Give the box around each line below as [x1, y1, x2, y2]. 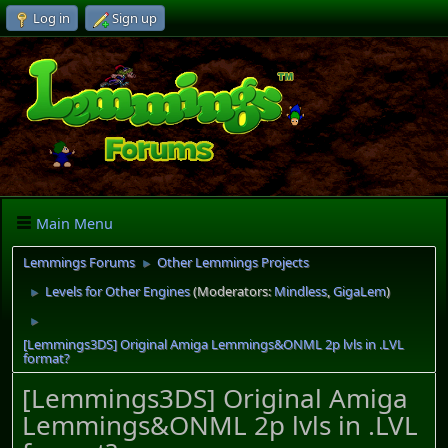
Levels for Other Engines [45, 282, 190, 301]
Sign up [112, 9, 157, 27]
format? [23, 349, 70, 368]
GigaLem [333, 282, 386, 301]
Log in [33, 9, 70, 27]
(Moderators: [193, 282, 274, 301]
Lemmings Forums [23, 253, 135, 272]
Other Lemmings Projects [157, 253, 309, 272]
